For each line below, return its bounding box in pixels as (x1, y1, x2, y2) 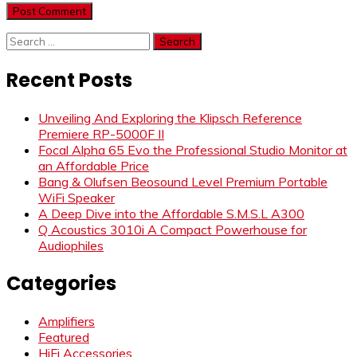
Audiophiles (38, 237, 104, 254)
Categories (6, 270, 116, 297)
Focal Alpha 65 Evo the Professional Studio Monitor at (38, 142, 347, 159)
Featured (38, 329, 89, 345)
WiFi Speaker (38, 190, 115, 206)
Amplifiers (38, 313, 95, 329)
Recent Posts (6, 67, 132, 94)
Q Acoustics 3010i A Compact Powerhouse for (38, 222, 307, 238)
